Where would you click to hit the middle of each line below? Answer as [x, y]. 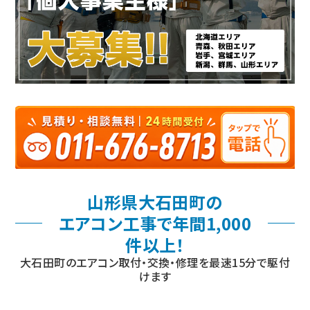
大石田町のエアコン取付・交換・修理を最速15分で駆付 [155, 263]
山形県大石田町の [155, 202]
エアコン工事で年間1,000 [155, 224]
